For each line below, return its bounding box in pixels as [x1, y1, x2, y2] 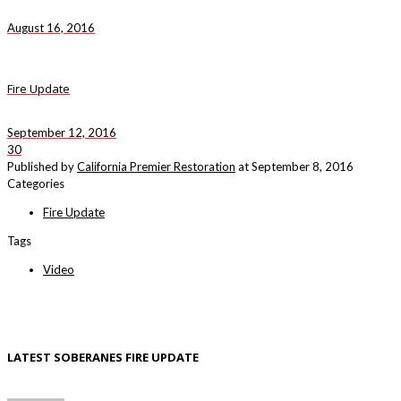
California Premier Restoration [77, 159, 235, 175]
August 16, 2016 [7, 20, 95, 35]
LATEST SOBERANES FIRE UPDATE [7, 348, 199, 365]
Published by [7, 159, 74, 175]
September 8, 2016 [252, 159, 354, 175]
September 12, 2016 [7, 125, 116, 141]
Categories [7, 176, 64, 192]
